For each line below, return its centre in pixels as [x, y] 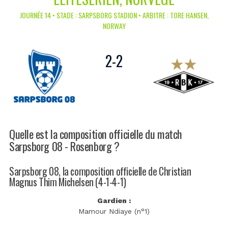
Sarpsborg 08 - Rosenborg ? [64, 146]
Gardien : [114, 201]
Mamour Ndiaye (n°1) [114, 211]
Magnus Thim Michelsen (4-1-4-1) [68, 182]
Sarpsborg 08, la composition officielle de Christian [100, 171]
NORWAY [114, 26]
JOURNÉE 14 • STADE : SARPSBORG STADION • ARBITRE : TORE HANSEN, [114, 15]
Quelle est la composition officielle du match [96, 133]
